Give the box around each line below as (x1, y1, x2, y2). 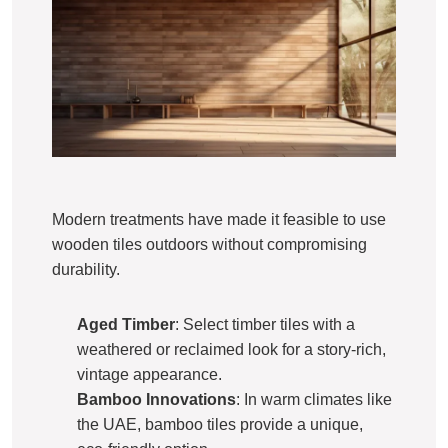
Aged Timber (77, 316, 175, 334)
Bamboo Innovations (77, 391, 236, 409)
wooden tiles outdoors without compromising (52, 236, 367, 254)
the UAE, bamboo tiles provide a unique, (77, 416, 363, 434)
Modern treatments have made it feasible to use (52, 211, 386, 229)
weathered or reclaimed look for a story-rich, (77, 341, 386, 359)
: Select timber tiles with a (175, 316, 355, 334)
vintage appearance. (77, 366, 222, 384)
